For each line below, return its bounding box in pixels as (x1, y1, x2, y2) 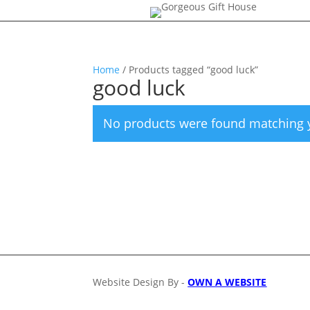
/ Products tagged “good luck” (120, 63, 259, 76)
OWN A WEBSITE (188, 275, 267, 289)
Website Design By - (93, 275, 188, 289)
